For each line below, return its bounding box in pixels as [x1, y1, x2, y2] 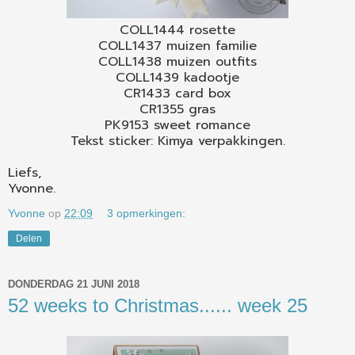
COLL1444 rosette [120, 21, 235, 40]
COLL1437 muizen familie [98, 36, 257, 56]
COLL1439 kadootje [116, 68, 239, 88]
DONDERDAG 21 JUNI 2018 [8, 277, 139, 290]
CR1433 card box [124, 84, 231, 104]
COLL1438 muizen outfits [98, 52, 257, 72]
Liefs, [8, 163, 41, 183]
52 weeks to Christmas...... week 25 [8, 295, 307, 317]
